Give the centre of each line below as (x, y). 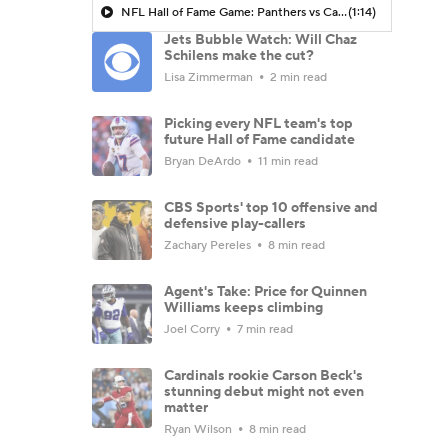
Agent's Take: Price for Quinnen (265, 291)
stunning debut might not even (264, 391)
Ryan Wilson (199, 429)
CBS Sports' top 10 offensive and (271, 207)
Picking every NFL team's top (258, 123)
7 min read (263, 329)
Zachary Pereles (209, 245)
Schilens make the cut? (239, 55)
